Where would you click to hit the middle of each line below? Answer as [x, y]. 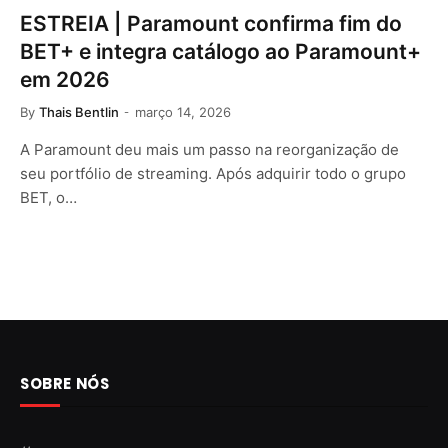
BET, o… [48, 197]
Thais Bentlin [79, 111]
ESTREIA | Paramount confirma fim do [211, 23]
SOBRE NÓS [65, 383]
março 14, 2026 [183, 111]
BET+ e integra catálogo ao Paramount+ [220, 51]
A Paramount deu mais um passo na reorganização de [209, 149]
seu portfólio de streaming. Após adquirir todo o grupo [213, 173]
